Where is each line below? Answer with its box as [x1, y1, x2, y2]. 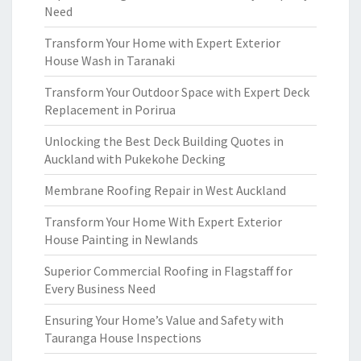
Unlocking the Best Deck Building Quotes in [44, 133, 284, 149]
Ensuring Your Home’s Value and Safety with [44, 312, 284, 328]
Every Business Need [44, 280, 156, 297]
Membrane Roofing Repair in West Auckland [44, 182, 286, 198]
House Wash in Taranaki [44, 52, 175, 68]
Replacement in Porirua [44, 102, 176, 118]
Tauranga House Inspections [44, 330, 201, 346]
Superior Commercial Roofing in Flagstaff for [44, 263, 293, 279]
